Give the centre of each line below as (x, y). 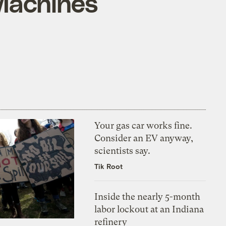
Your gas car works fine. (144, 125)
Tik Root (109, 166)
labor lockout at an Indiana (149, 209)
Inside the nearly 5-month (148, 196)
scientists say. (123, 150)
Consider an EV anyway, (144, 138)
